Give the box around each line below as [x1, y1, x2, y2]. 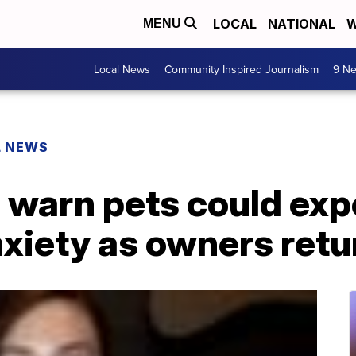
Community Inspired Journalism [164, 60, 319, 77]
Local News [94, 60, 150, 77]
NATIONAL [268, 16, 335, 32]
